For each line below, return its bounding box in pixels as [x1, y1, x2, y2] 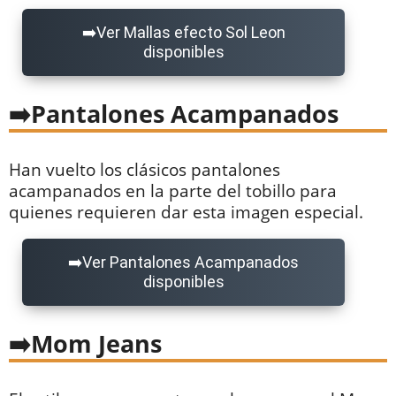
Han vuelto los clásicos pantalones [9, 157, 280, 180]
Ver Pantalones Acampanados [82, 253, 299, 272]
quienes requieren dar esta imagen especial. [9, 200, 363, 223]
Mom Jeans [31, 327, 162, 361]
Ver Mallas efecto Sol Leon [95, 22, 286, 42]
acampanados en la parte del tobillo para [9, 179, 337, 202]
